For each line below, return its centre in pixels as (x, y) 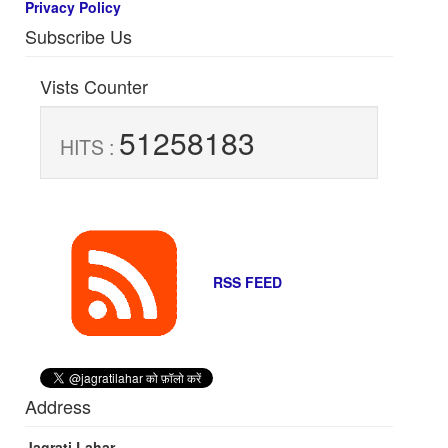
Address (58, 406)
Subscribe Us (78, 36)
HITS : (89, 147)
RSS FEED (245, 281)
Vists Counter (94, 86)
